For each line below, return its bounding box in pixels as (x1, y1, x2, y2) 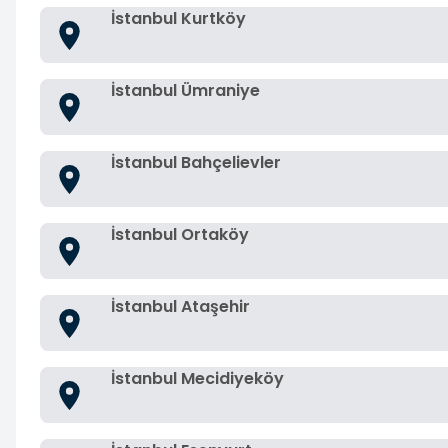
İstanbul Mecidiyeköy (111, 367, 284, 390)
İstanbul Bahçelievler (111, 151, 281, 174)
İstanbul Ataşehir (111, 295, 250, 318)
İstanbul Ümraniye (111, 79, 260, 102)
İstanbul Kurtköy (111, 7, 246, 30)
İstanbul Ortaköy (111, 223, 249, 246)
